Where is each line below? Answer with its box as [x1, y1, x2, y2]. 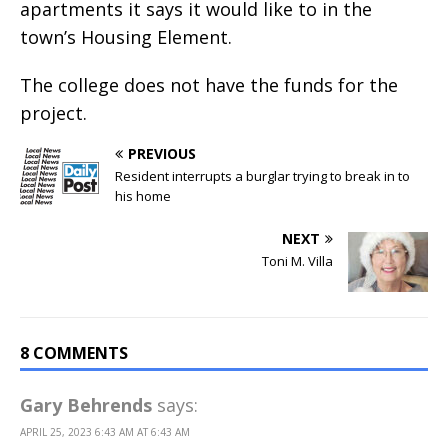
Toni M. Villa [262, 251, 333, 270]
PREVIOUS [128, 143, 196, 163]
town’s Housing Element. [20, 24, 232, 49]
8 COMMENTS [20, 341, 128, 364]
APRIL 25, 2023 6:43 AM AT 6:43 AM [20, 424, 190, 439]
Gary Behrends [20, 392, 152, 417]
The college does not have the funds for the [20, 72, 398, 97]
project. [20, 100, 87, 125]
